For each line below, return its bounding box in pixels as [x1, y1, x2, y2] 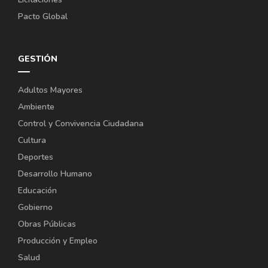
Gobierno [18, 201, 53, 213]
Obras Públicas [18, 218, 76, 230]
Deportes [18, 151, 53, 163]
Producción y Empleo [18, 234, 98, 246]
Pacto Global [18, 10, 68, 22]
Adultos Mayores [18, 84, 83, 96]
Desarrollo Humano [18, 167, 92, 179]
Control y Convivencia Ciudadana [18, 117, 144, 129]
